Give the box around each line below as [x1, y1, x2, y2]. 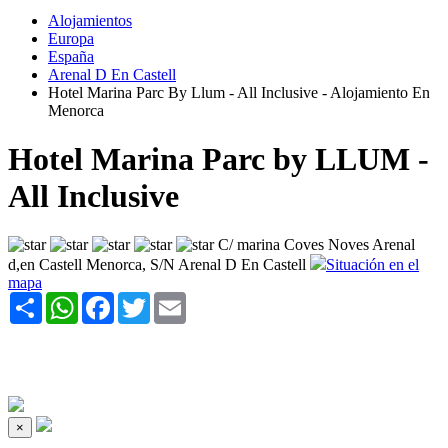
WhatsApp [78, 291, 146, 309]
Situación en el [326, 256, 419, 274]
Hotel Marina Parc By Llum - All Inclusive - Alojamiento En [48, 83, 430, 101]
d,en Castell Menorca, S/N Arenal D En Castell [8, 256, 306, 274]
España [48, 47, 94, 65]
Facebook [114, 291, 176, 309]
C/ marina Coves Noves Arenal [218, 236, 415, 254]
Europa [48, 29, 94, 47]
